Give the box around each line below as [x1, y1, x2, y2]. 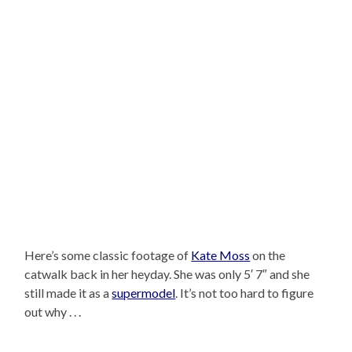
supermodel [112, 284, 176, 300]
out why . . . [24, 303, 82, 319]
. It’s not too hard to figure [175, 284, 314, 300]
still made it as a [24, 284, 112, 300]
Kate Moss [191, 247, 251, 262]
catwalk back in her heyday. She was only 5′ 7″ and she [24, 266, 310, 281]
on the [250, 247, 286, 262]
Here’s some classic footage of [24, 247, 192, 262]
